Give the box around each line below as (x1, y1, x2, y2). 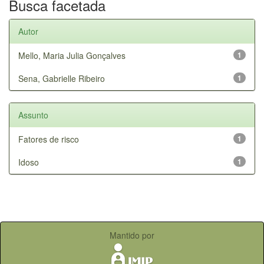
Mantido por (110, 229, 154, 241)
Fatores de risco (18, 133, 79, 145)
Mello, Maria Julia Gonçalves (18, 49, 126, 61)
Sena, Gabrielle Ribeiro (18, 72, 105, 84)
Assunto (18, 108, 48, 121)
